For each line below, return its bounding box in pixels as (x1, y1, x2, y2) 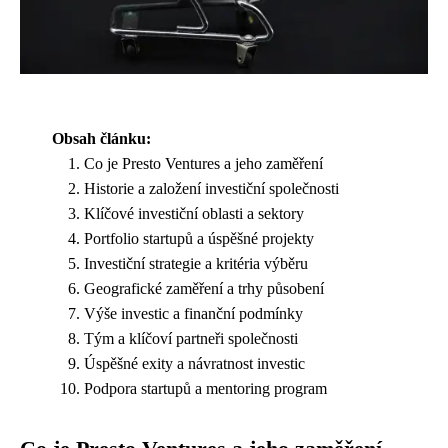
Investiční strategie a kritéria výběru (84, 254, 308, 272)
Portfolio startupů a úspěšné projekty (84, 229, 314, 247)
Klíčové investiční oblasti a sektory (84, 204, 304, 222)
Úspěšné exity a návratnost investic (84, 354, 305, 372)
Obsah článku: (52, 129, 151, 147)
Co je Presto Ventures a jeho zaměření (84, 154, 323, 172)
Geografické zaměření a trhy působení (84, 279, 324, 297)
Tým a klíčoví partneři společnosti (84, 329, 298, 347)
